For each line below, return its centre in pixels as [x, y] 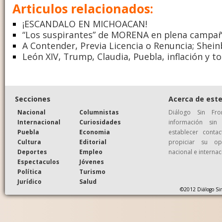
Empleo [91, 152]
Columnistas [99, 112]
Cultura [29, 142]
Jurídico [29, 182]
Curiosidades [100, 122]
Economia [95, 132]
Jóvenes [92, 162]
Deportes [32, 152]
